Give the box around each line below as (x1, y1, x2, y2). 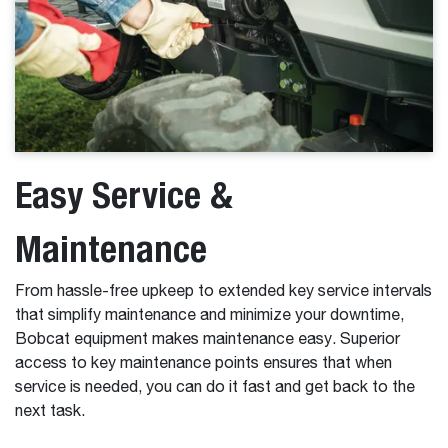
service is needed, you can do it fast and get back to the (15, 380, 415, 397)
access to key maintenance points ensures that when (15, 356, 392, 373)
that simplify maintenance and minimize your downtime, (15, 308, 404, 325)
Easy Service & (15, 173, 233, 217)
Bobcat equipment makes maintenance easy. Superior (15, 332, 400, 349)
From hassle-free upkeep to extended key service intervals (15, 284, 432, 301)
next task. (15, 404, 89, 421)
